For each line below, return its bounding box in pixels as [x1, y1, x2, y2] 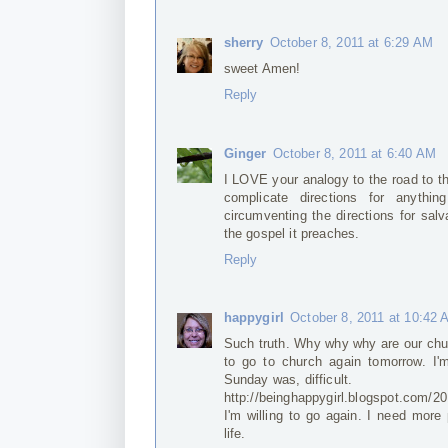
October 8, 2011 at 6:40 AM [272, 145, 437, 161]
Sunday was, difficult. [223, 371, 353, 387]
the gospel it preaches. [223, 225, 360, 241]
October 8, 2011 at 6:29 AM [269, 35, 434, 51]
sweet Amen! [223, 61, 301, 77]
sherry [223, 35, 264, 51]
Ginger [223, 145, 267, 161]
